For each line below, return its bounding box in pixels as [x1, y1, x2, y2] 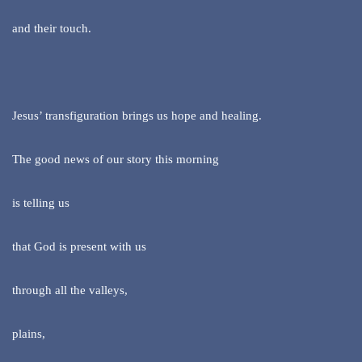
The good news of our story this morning [12, 153, 219, 166]
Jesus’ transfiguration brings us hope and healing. [12, 109, 262, 123]
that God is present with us [12, 240, 146, 254]
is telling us [12, 196, 69, 210]
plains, [12, 327, 45, 341]
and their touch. [12, 22, 91, 36]
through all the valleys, [12, 284, 128, 297]
